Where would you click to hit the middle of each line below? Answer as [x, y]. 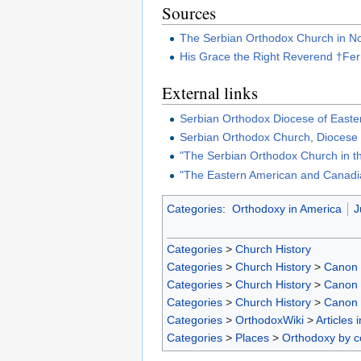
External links [210, 93]
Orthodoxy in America [286, 208]
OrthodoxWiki [270, 320]
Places [252, 338]
